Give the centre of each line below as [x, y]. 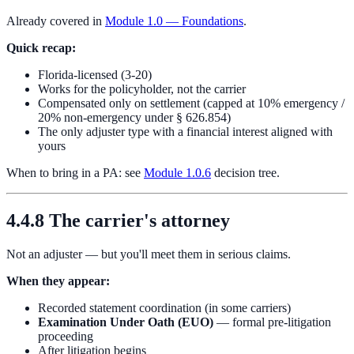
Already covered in [56, 21]
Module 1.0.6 [177, 173]
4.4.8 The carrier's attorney [118, 220]
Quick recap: [41, 48]
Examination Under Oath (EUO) [126, 322]
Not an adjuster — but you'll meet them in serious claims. [149, 254]
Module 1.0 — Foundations [174, 21]
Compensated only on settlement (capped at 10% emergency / [191, 104]
